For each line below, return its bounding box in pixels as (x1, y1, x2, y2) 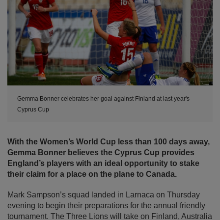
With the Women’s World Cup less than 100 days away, (7, 137, 210, 146)
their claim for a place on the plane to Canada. (7, 170, 177, 179)
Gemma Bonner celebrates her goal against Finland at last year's (17, 95, 190, 103)
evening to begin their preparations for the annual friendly (7, 201, 205, 210)
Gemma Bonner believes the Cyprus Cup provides (7, 148, 194, 157)
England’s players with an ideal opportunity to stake (7, 159, 199, 168)
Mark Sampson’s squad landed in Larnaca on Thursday (7, 191, 200, 199)
